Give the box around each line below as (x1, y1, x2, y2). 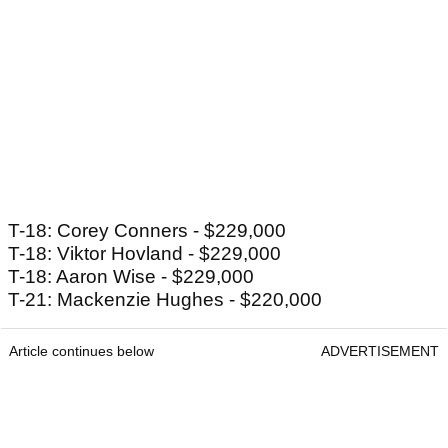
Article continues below (9, 343, 154, 360)
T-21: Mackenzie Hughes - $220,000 (8, 289, 322, 311)
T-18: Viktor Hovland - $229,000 (8, 243, 281, 265)
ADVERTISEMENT (321, 343, 439, 360)
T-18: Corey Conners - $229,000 (8, 220, 286, 242)
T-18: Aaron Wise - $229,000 (8, 266, 254, 288)
